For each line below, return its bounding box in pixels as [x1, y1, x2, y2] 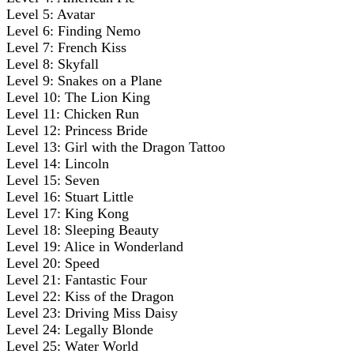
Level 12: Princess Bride [6, 122, 148, 138]
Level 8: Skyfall [6, 55, 99, 72]
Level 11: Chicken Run [6, 105, 139, 122]
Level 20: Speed [6, 254, 100, 271]
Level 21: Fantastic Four [6, 271, 147, 288]
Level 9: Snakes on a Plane [6, 72, 162, 88]
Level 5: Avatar [6, 6, 95, 22]
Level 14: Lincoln [6, 155, 109, 171]
